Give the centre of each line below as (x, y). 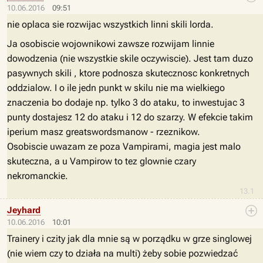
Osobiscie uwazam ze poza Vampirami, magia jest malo (124, 146)
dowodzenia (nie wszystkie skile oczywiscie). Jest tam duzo (130, 58)
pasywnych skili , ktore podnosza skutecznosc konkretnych (128, 73)
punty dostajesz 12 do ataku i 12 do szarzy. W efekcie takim (130, 117)
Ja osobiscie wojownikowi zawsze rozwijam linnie (111, 44)
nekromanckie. (38, 176)
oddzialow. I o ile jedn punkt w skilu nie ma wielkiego (116, 88)
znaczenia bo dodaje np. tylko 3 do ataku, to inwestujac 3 (126, 102)
